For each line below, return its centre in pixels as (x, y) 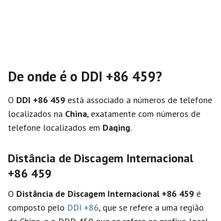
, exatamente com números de (144, 114)
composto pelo (37, 207)
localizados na (37, 114)
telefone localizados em (55, 128)
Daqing (116, 128)
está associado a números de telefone (139, 100)
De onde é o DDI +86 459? (85, 76)
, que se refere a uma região (151, 207)
